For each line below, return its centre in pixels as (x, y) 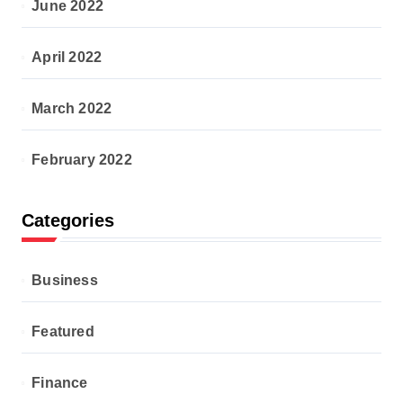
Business (65, 280)
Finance (60, 383)
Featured (63, 331)
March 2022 (72, 108)
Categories (68, 220)
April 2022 (67, 57)
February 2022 (82, 160)
